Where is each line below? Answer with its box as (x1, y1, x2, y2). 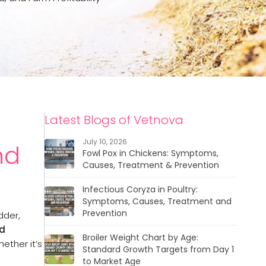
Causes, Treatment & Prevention (82, 159, 219, 171)
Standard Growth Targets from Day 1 (82, 243, 234, 255)
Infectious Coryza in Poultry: (82, 183, 198, 195)
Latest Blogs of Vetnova (44, 112, 183, 128)
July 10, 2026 (82, 137, 127, 147)
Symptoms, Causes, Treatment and (82, 195, 232, 207)
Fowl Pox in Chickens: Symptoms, (82, 147, 218, 159)
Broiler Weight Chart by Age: (82, 232, 198, 243)
